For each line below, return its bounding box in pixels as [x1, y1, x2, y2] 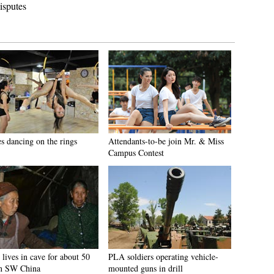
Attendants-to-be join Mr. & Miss [108, 135, 224, 147]
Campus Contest [108, 147, 164, 158]
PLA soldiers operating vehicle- [108, 251, 218, 262]
